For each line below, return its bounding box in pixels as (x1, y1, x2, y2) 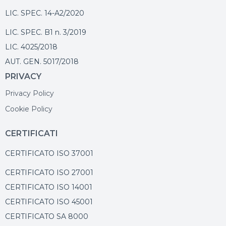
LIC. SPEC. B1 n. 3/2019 (5, 28, 86, 37)
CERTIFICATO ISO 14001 (5, 183, 92, 192)
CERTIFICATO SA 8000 (5, 212, 88, 221)
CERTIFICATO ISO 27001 (5, 168, 93, 178)
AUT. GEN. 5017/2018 (5, 57, 79, 67)
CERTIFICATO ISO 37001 (5, 149, 93, 158)
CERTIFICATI (5, 129, 58, 139)
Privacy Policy (5, 89, 54, 98)
